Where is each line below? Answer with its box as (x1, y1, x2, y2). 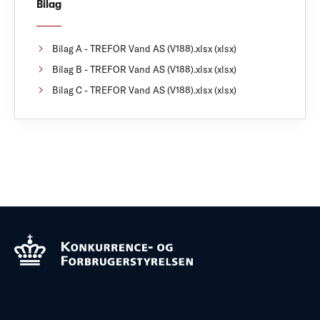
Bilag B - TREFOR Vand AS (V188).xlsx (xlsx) (52, 63, 236, 75)
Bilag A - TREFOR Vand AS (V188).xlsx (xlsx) (52, 42, 236, 54)
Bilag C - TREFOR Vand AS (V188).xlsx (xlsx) (52, 84, 236, 96)
